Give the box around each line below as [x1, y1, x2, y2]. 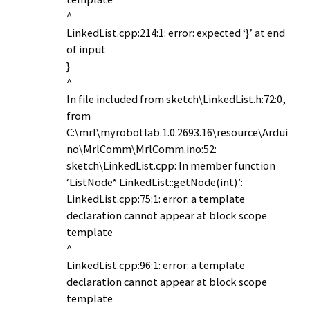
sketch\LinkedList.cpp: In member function [66, 158, 275, 173]
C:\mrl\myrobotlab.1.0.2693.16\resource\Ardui [66, 125, 288, 140]
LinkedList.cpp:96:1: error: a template [66, 258, 245, 273]
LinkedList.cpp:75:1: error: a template [66, 192, 245, 206]
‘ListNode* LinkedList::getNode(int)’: [66, 175, 243, 190]
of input [66, 42, 106, 57]
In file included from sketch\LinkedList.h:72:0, [66, 92, 286, 107]
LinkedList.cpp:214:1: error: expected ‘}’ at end [66, 26, 285, 40]
